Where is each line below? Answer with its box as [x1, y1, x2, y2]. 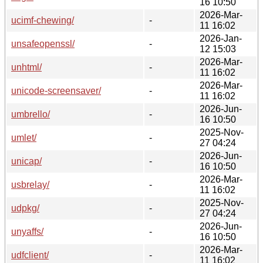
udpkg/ [11, 203, 39, 213]
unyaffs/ [11, 226, 43, 237]
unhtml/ [11, 62, 42, 72]
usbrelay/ [11, 179, 49, 190]
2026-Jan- [200, 33, 242, 43]
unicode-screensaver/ [11, 85, 101, 96]
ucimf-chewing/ [11, 15, 74, 25]
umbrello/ [11, 109, 50, 119]
